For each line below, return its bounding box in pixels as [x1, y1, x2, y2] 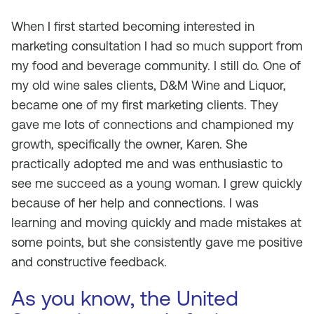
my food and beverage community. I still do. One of [11, 58, 301, 73]
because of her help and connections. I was [11, 196, 259, 210]
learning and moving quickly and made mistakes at [11, 215, 301, 230]
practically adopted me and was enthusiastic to [11, 156, 282, 171]
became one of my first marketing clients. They [11, 97, 278, 112]
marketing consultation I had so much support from [11, 39, 303, 53]
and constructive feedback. [11, 254, 167, 269]
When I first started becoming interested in [11, 19, 254, 34]
